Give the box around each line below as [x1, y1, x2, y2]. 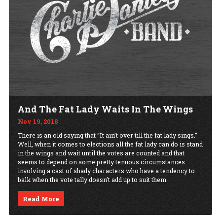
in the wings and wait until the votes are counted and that [18, 148, 184, 157]
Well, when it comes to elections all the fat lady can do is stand [18, 140, 203, 148]
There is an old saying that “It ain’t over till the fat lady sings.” [18, 131, 197, 139]
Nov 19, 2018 [18, 117, 58, 125]
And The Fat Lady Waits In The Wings [18, 103, 193, 115]
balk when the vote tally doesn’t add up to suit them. [18, 175, 168, 184]
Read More [23, 194, 60, 203]
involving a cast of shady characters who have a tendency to [18, 166, 195, 175]
